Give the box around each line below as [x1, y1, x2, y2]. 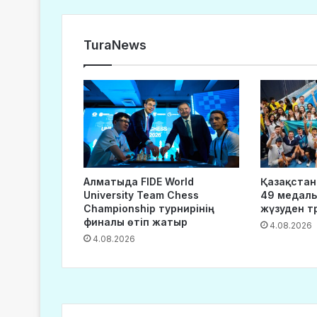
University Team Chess [83, 188, 199, 201]
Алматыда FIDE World [83, 175, 194, 188]
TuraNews [83, 37, 146, 52]
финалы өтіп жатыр [83, 215, 188, 228]
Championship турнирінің [83, 202, 208, 214]
